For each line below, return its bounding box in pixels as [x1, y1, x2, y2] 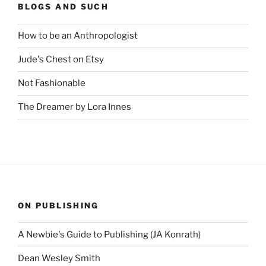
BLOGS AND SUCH [18, 2, 109, 12]
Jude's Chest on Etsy [18, 54, 104, 65]
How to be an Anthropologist [18, 30, 138, 42]
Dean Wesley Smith [18, 252, 100, 264]
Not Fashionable [18, 78, 85, 89]
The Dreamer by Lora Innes [18, 102, 131, 113]
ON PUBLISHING [18, 200, 99, 210]
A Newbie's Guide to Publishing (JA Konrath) [18, 229, 201, 240]
